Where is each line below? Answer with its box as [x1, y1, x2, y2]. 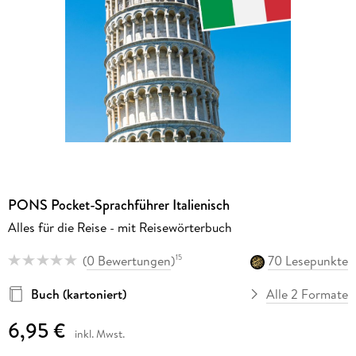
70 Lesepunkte [268, 251, 349, 269]
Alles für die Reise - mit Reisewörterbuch [7, 218, 232, 236]
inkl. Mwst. [74, 326, 125, 342]
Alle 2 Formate [266, 284, 349, 303]
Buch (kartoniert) [30, 284, 126, 303]
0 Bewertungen [86, 251, 171, 269]
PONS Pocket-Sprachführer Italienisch [7, 194, 230, 215]
